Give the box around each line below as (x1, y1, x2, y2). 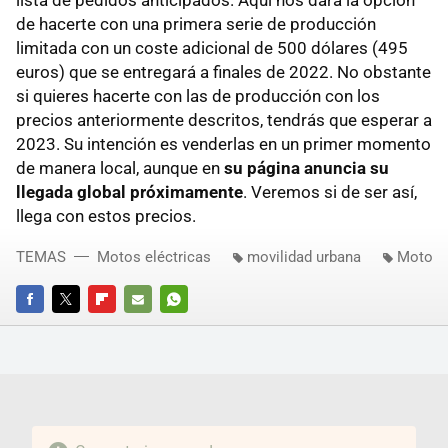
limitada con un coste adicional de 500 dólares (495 (16, 37, 408, 58)
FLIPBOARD (88, 318, 156, 334)
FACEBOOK (16, 318, 81, 334)
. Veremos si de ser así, (243, 181, 417, 202)
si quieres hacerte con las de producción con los (16, 85, 380, 106)
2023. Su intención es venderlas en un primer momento (16, 133, 431, 154)
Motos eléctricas (97, 247, 211, 266)
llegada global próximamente (16, 181, 243, 202)
